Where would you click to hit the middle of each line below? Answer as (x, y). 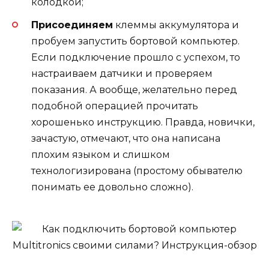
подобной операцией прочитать (115, 106)
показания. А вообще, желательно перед (134, 89)
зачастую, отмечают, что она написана (126, 138)
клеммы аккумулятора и (176, 25)
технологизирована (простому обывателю (137, 171)
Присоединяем (72, 25)
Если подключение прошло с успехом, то (136, 57)
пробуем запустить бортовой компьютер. (135, 41)
